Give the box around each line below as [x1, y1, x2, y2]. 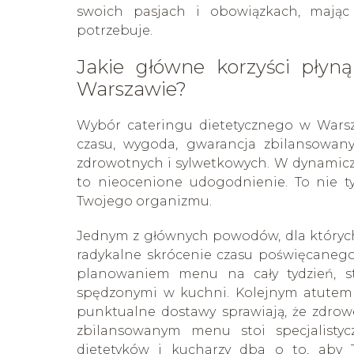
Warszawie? [77, 77, 186, 101]
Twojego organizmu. [77, 194, 212, 209]
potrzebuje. [77, 23, 153, 39]
